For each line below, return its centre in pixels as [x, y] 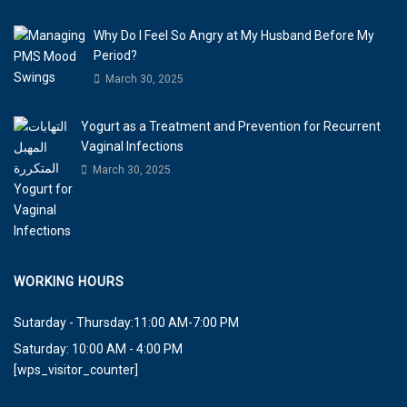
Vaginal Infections [133, 147]
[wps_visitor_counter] [76, 370]
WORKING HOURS [69, 282]
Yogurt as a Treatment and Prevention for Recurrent [231, 127]
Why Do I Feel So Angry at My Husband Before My [233, 36]
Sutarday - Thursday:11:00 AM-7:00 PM [126, 323]
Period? [115, 56]
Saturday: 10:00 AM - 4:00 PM [98, 349]
